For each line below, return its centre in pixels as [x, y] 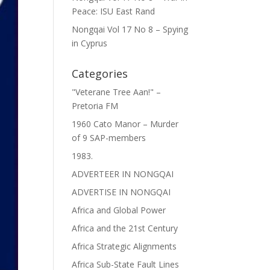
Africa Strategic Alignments [124, 246]
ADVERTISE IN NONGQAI [121, 192]
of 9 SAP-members [109, 138]
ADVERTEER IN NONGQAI [123, 174]
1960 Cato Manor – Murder [125, 124]
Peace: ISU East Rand [114, 11]
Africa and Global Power [119, 210]
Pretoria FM [95, 106]
